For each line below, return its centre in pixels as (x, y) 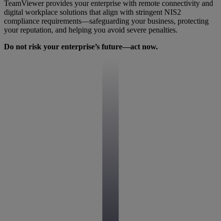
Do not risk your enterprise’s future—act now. (81, 47)
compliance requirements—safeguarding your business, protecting (106, 21)
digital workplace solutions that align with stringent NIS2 (92, 12)
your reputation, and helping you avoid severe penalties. (91, 30)
